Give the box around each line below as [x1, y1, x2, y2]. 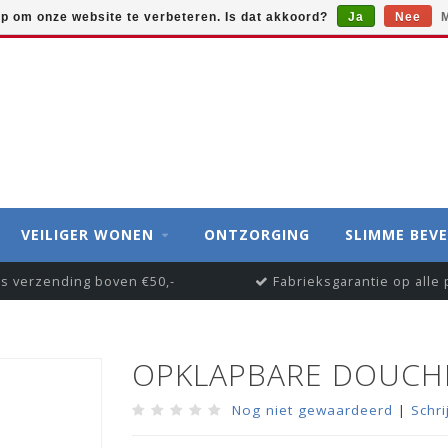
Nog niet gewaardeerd [231, 401, 393, 419]
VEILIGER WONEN [21, 225, 154, 244]
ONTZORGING [204, 225, 310, 244]
